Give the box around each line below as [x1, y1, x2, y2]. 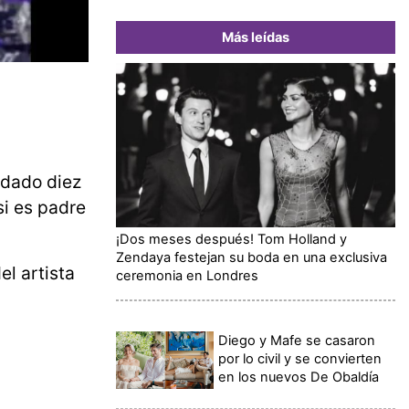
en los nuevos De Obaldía [218, 368, 380, 385]
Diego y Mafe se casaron [218, 331, 376, 349]
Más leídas [222, 28, 289, 46]
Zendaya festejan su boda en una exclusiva [116, 248, 387, 266]
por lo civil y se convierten [218, 350, 383, 367]
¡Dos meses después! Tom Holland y [116, 230, 347, 247]
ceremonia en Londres [116, 267, 258, 284]
